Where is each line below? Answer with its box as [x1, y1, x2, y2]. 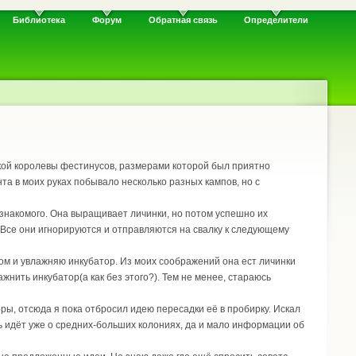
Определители [244, 15, 309, 25]
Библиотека [13, 15, 66, 25]
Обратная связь [148, 15, 218, 25]
